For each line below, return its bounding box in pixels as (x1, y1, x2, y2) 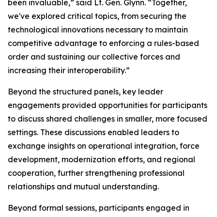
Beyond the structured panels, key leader (8, 87, 163, 96)
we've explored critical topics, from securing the (8, 11, 186, 21)
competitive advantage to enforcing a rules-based (8, 38, 199, 48)
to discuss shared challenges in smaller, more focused (8, 114, 207, 124)
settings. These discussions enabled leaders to (8, 127, 179, 137)
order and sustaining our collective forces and (8, 52, 180, 62)
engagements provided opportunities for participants (8, 100, 207, 110)
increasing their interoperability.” (8, 65, 130, 75)
